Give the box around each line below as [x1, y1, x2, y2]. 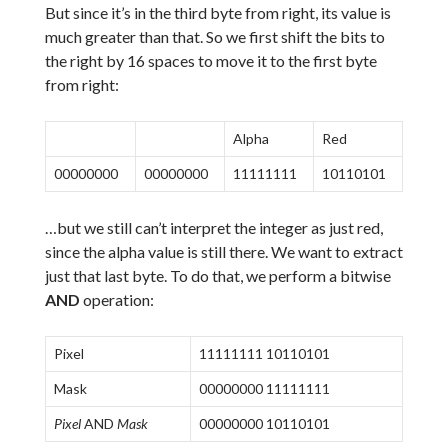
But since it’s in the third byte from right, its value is [44, 2, 391, 22]
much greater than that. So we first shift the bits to [44, 26, 385, 46]
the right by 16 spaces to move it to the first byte [44, 50, 377, 70]
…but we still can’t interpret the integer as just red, [44, 217, 383, 237]
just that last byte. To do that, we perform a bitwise [44, 265, 391, 285]
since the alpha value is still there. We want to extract [44, 241, 403, 261]
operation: [79, 289, 154, 309]
